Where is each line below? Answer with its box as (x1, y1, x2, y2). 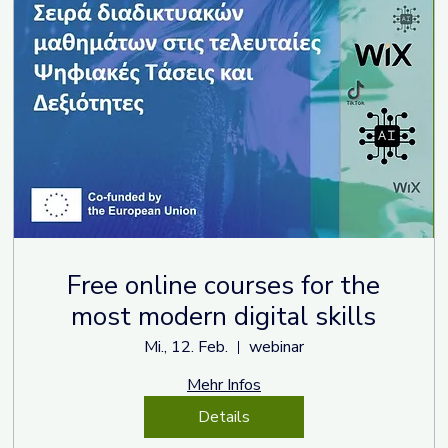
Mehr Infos (186, 374, 261, 397)
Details (197, 406, 250, 429)
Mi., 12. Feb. (143, 336, 228, 359)
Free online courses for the (67, 268, 381, 304)
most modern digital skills (71, 299, 377, 335)
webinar (248, 336, 304, 359)
